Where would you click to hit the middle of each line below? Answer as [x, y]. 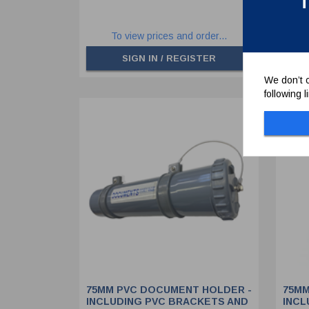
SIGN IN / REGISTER [169, 59]
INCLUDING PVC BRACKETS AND [167, 302]
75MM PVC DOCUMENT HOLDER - [169, 290]
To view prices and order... [169, 36]
